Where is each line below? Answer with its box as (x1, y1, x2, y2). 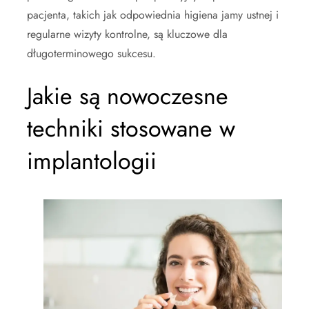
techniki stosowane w (27, 112, 235, 146)
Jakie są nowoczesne (27, 79, 228, 113)
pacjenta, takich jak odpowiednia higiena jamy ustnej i (27, 7, 279, 23)
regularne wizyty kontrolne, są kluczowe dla (27, 26, 228, 42)
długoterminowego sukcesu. (27, 46, 156, 61)
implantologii (27, 144, 157, 178)
